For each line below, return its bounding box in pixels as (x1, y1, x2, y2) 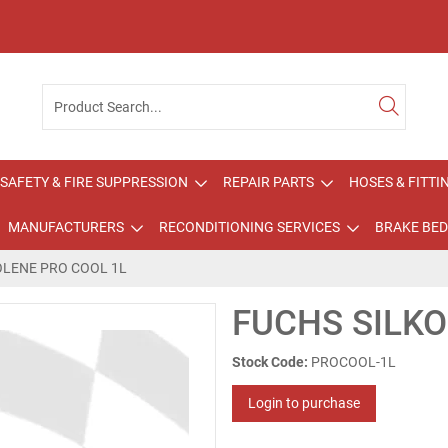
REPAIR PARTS (223, 174, 314, 190)
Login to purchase (248, 395, 360, 411)
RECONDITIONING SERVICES (158, 219, 340, 235)
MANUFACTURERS (7, 219, 124, 235)
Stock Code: (232, 354, 308, 370)
